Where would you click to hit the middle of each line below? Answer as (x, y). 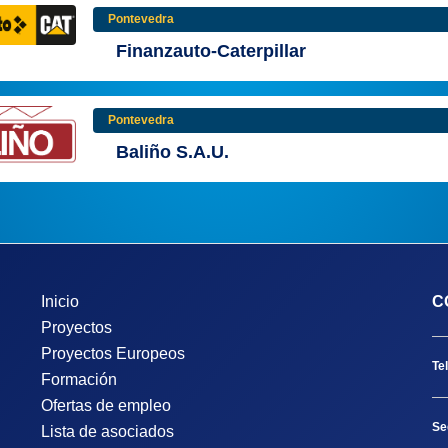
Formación (78, 379)
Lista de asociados (107, 431)
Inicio (59, 301)
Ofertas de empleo (105, 405)
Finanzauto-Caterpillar (211, 51)
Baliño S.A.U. (172, 152)
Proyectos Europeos (112, 353)
